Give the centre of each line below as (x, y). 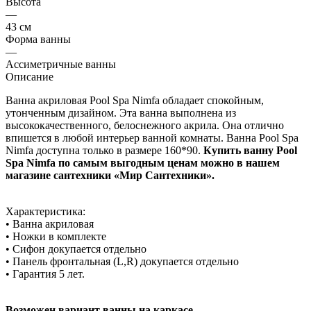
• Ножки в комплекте (56, 236)
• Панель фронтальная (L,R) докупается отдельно (124, 261)
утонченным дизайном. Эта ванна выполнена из (121, 112)
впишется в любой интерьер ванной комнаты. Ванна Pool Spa (152, 137)
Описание (30, 76)
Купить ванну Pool (250, 150)
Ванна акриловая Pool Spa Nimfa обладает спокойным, (135, 100)
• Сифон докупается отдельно (77, 249)
